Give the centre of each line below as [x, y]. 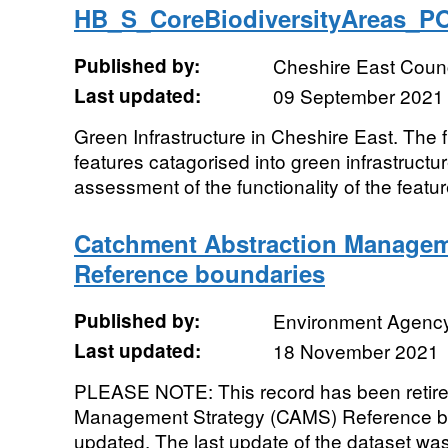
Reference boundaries [199, 273]
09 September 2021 [358, 95]
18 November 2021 [355, 350]
